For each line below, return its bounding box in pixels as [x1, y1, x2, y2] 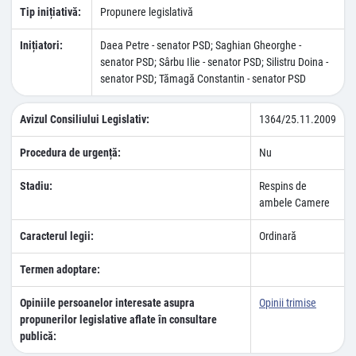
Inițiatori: [20, 39, 63, 52]
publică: [20, 330, 56, 342]
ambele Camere [259, 196, 330, 209]
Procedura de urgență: [20, 146, 121, 159]
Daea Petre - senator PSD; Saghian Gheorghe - [100, 39, 301, 52]
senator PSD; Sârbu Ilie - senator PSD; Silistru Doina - [100, 56, 328, 68]
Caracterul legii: [20, 230, 94, 242]
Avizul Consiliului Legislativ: [20, 113, 149, 126]
